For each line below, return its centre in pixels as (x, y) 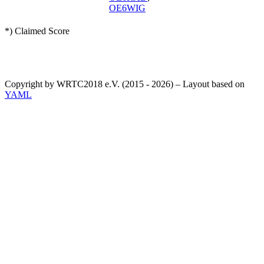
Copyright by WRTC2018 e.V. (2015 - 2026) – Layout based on (125, 84)
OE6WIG (127, 8)
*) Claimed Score (37, 31)
